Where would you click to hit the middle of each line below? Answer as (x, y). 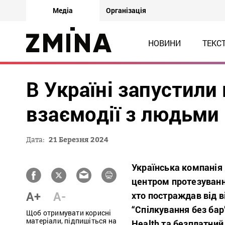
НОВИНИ (164, 43)
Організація (126, 10)
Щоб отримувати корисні (69, 213)
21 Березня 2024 (79, 139)
